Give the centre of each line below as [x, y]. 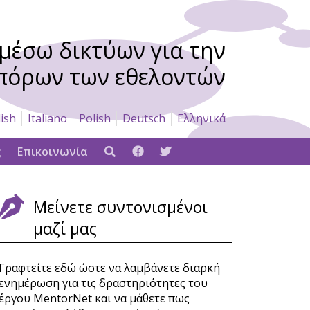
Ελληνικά [201, 118]
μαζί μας [65, 228]
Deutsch [144, 118]
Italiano [47, 118]
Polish [95, 118]
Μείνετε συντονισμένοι [120, 207]
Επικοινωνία [53, 152]
